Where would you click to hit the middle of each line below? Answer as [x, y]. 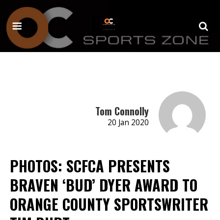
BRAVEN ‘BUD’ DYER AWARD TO [104, 185]
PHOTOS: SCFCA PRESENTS [90, 165]
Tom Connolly [122, 111]
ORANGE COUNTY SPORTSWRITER [109, 204]
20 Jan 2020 [128, 122]
